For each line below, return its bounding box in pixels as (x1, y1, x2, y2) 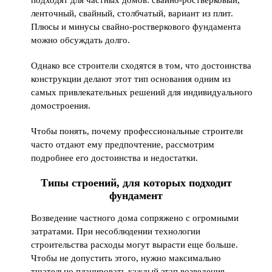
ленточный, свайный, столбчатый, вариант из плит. (31, 8, 234, 18)
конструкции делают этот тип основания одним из (31, 74, 231, 84)
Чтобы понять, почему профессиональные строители (31, 126, 243, 136)
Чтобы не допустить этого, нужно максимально (31, 253, 222, 263)
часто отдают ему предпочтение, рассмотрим (31, 140, 215, 149)
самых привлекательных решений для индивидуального (31, 87, 253, 97)
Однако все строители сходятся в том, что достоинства (31, 61, 252, 70)
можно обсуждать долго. (31, 35, 133, 45)
